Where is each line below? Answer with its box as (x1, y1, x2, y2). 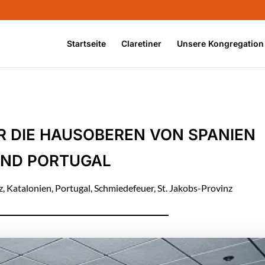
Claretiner (121, 38, 161, 49)
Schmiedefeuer (93, 182, 154, 193)
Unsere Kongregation (177, 38, 264, 49)
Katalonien (6, 182, 51, 193)
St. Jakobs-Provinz (157, 182, 232, 193)
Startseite (67, 38, 106, 49)
